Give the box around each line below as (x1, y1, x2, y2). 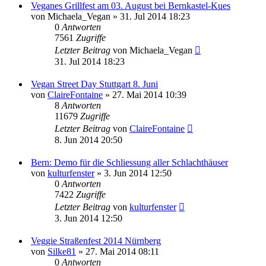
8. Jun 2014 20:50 (55, 135, 122, 145)
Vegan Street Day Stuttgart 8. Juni (31, 79, 158, 89)
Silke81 (47, 246, 76, 256)
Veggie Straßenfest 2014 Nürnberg (31, 236, 161, 246)
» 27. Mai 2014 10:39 (103, 90, 186, 100)
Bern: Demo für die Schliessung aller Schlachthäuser (31, 157, 228, 167)
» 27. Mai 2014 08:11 (76, 246, 159, 256)
